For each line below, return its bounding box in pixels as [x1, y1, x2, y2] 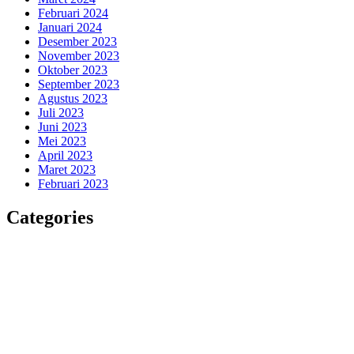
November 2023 [38, 48, 119, 62]
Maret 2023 [38, 162, 96, 176]
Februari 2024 [38, 6, 108, 20]
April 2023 [38, 148, 92, 162]
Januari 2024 [38, 20, 102, 34]
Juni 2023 [38, 119, 87, 134]
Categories [6, 206, 93, 228]
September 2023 [38, 77, 119, 91]
